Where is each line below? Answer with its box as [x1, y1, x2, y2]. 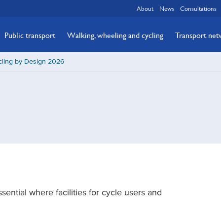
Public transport [4, 30, 55, 40]
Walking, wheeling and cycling [67, 30, 163, 40]
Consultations [180, 4, 217, 12]
